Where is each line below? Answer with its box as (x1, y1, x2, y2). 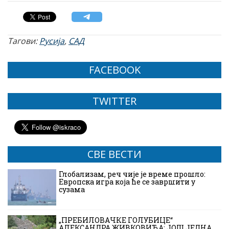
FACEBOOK (88, 62, 141, 77)
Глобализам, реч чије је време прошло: (59, 169, 205, 179)
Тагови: (8, 35, 39, 47)
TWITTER (93, 94, 136, 108)
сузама (59, 184, 85, 194)
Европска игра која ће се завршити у (59, 176, 195, 187)
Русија (39, 35, 64, 47)
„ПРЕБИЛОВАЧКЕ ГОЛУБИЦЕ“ (59, 215, 173, 225)
